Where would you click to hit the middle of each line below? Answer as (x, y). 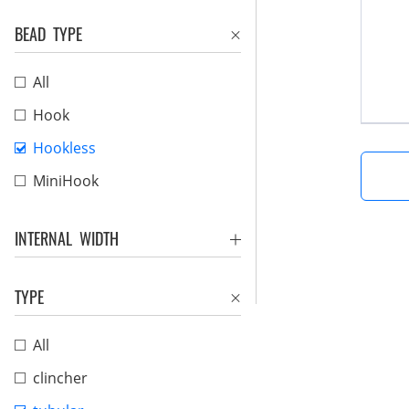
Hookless (64, 148)
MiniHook (66, 181)
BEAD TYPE (48, 34)
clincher (60, 378)
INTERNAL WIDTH (67, 238)
